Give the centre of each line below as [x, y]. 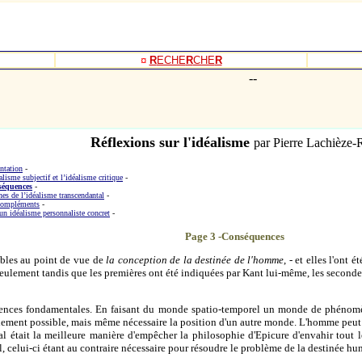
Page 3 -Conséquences [236, 236]
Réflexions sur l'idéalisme [170, 142]
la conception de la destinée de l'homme [195, 260]
